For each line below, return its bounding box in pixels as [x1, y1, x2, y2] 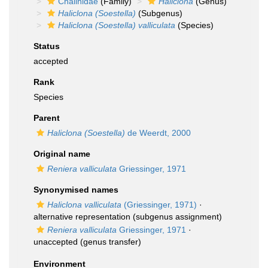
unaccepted [33, 237, 78, 246]
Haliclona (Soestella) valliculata [58, 20, 175, 30]
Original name [33, 149, 90, 159]
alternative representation [33, 212, 130, 221]
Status [33, 41, 60, 51]
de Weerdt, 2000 [125, 128, 191, 138]
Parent [33, 113, 60, 123]
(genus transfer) [78, 237, 141, 246]
